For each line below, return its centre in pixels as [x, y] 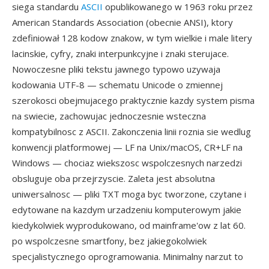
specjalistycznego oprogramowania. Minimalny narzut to [128, 256]
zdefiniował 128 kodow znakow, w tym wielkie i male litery [132, 38]
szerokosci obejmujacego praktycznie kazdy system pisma [133, 100]
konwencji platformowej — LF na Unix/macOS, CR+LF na [127, 147]
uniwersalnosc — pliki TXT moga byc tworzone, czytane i [129, 194]
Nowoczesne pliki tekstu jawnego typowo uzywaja [116, 69]
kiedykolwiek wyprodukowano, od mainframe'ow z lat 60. [129, 225]
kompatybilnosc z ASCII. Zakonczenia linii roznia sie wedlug [131, 131]
